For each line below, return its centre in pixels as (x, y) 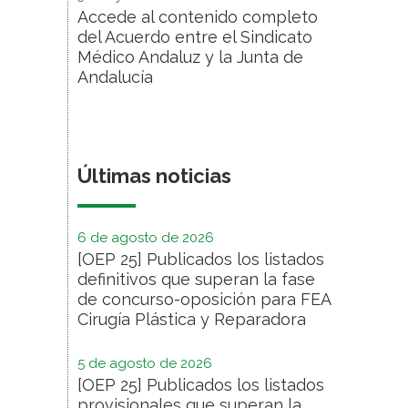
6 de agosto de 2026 (146, 238)
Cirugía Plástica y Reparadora (192, 320)
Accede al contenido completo (198, 17)
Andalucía (115, 77)
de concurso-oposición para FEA (204, 300)
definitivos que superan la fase (196, 280)
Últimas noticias (154, 176)
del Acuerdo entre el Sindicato (195, 37)
